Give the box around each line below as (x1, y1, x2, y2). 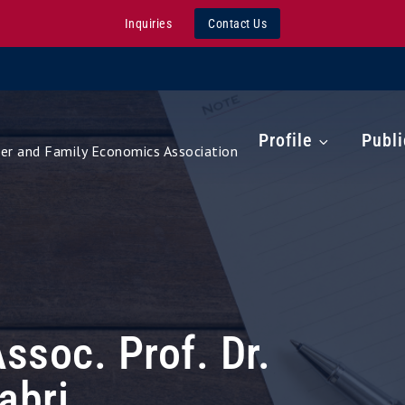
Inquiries (124, 16, 173, 31)
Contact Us (208, 16, 268, 31)
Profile (258, 129, 312, 151)
